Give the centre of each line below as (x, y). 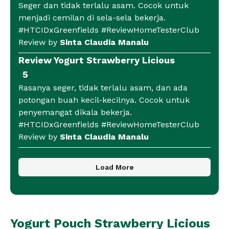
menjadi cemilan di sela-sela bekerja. (92, 18)
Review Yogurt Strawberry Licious (97, 60)
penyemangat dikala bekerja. (75, 112)
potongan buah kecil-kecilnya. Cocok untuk (104, 100)
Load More (114, 167)
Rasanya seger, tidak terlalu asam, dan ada (103, 88)
